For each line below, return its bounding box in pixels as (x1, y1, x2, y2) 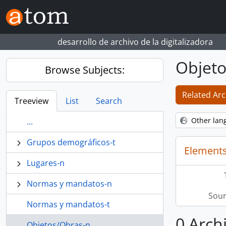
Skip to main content (4, 3, 74, 12)
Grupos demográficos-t (27, 137, 116, 148)
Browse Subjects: (45, 63, 125, 77)
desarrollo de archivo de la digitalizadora (58, 36, 213, 47)
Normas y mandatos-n (27, 178, 112, 189)
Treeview (15, 95, 48, 106)
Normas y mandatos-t (27, 199, 110, 210)
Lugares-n (27, 157, 65, 168)
